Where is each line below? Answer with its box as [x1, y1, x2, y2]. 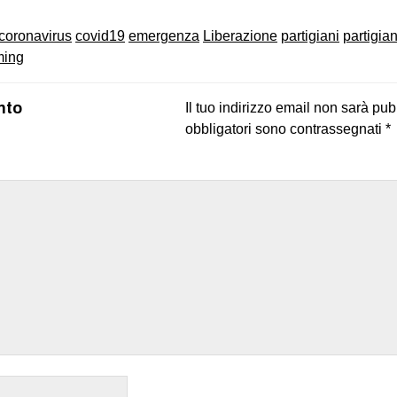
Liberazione [203, 27, 277, 43]
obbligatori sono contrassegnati [184, 121, 385, 136]
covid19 [75, 27, 125, 43]
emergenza [128, 27, 199, 43]
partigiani [281, 27, 339, 43]
